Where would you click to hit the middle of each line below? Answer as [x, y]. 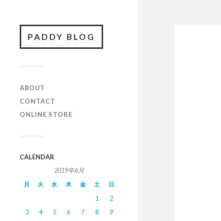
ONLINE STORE [46, 114]
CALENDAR [37, 157]
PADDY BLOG [61, 37]
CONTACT [37, 101]
